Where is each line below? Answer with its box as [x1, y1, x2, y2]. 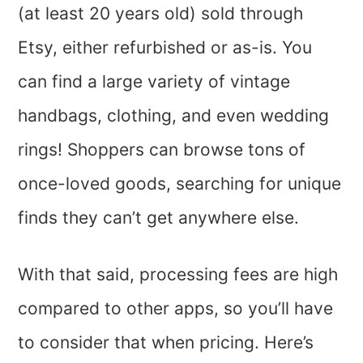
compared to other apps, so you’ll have [18, 297, 334, 318]
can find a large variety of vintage [18, 70, 291, 92]
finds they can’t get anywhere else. [18, 207, 305, 228]
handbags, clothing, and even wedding [18, 105, 330, 126]
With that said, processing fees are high [18, 263, 339, 284]
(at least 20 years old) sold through [18, 2, 304, 23]
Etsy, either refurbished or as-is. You [18, 36, 313, 58]
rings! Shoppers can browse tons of [18, 139, 306, 160]
